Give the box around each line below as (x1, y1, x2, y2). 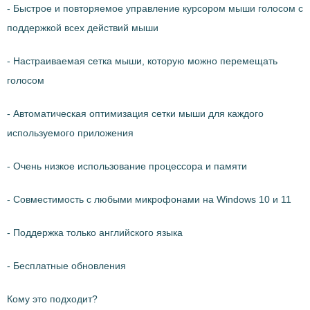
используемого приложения (7, 127, 134, 138)
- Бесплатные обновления (7, 260, 126, 271)
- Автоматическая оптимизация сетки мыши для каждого (7, 108, 264, 119)
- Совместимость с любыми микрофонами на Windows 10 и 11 (7, 194, 291, 205)
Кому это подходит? (7, 293, 98, 304)
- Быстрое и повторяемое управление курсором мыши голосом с (7, 3, 303, 14)
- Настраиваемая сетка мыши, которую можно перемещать (7, 55, 277, 66)
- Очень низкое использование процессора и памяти (7, 161, 247, 172)
